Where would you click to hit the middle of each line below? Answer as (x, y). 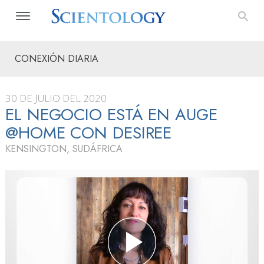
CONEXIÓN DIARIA (57, 59)
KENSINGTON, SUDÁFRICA (64, 149)
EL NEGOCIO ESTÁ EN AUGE (111, 115)
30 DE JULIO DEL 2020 (56, 98)
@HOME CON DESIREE (89, 133)
